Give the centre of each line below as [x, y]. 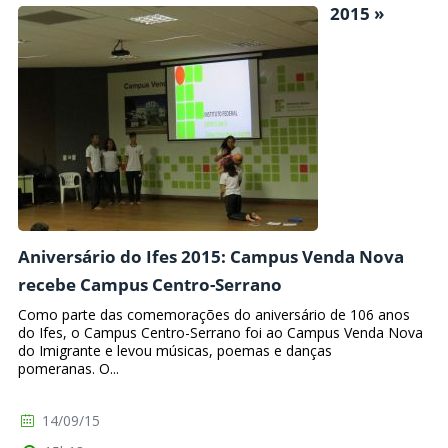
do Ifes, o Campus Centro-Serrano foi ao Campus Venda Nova [220, 333]
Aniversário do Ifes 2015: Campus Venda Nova [211, 256]
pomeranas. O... [68, 369]
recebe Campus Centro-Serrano [150, 284]
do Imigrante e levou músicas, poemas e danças [175, 351]
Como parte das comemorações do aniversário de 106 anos [214, 315]
